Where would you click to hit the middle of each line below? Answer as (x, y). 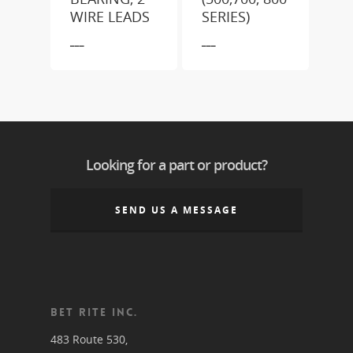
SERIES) (226, 16)
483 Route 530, (89, 339)
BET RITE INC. (94, 312)
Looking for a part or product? (176, 164)
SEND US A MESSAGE (176, 210)
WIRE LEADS (110, 16)
